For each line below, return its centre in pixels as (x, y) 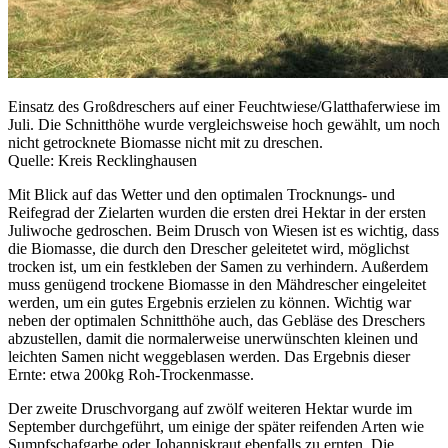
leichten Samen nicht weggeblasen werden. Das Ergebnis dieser (209, 356)
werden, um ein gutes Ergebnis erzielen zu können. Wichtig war (209, 302)
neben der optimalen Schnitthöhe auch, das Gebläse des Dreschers (216, 320)
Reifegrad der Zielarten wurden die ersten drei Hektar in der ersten (217, 212)
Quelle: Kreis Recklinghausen (102, 160)
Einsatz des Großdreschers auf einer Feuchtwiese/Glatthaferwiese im (224, 106)
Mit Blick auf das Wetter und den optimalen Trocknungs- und (201, 194)
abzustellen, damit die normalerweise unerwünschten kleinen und (213, 338)
